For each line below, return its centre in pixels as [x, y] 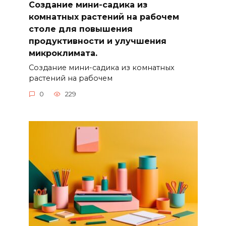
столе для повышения [80, 29]
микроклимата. [63, 53]
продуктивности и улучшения [97, 41]
